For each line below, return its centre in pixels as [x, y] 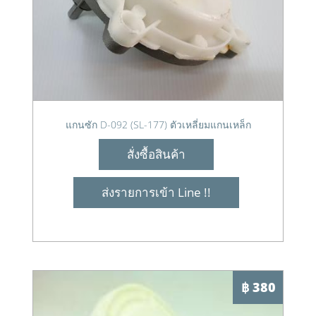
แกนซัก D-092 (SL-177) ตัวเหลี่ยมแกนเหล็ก [158, 124]
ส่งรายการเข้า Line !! [156, 192]
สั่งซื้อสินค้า [156, 154]
